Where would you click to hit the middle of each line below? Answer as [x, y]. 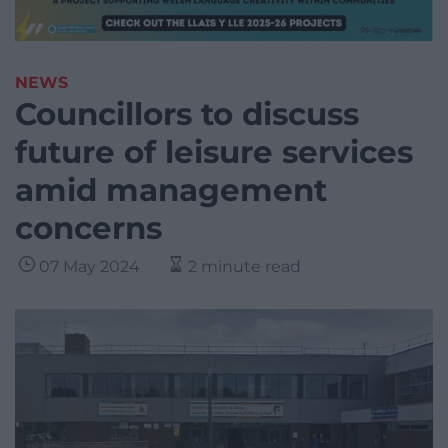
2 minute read [244, 267]
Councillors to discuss [187, 114]
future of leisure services [214, 152]
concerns [88, 228]
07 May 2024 [89, 267]
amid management [171, 190]
